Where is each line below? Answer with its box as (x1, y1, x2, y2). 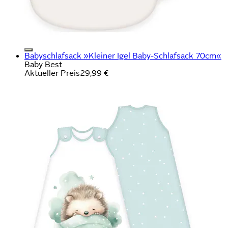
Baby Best (24, 60, 62, 69)
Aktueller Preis (24, 68, 80, 77)
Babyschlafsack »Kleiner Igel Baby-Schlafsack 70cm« (24, 51, 221, 60)
